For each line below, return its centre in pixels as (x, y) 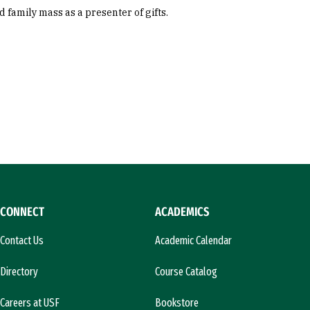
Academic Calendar (193, 240)
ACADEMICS (182, 212)
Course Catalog (186, 272)
